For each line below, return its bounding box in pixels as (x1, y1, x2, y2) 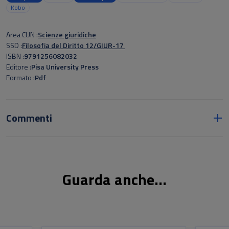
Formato (6, 72, 33, 83)
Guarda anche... (62, 168, 167, 191)
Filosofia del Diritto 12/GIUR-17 (22, 40, 125, 51)
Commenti (6, 110, 52, 126)
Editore (6, 61, 30, 72)
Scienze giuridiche (38, 29, 96, 40)
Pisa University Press (31, 61, 99, 72)
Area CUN (6, 29, 36, 40)
